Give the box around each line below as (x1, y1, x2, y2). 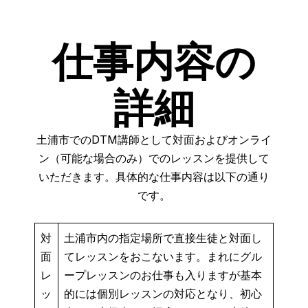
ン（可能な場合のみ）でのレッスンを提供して (38, 151, 269, 165)
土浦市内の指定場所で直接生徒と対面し (64, 230, 263, 245)
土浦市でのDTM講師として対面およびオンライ (36, 132, 272, 146)
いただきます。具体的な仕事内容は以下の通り (38, 169, 269, 184)
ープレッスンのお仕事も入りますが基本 (64, 267, 263, 282)
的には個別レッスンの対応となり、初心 (64, 286, 263, 300)
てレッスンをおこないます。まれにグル (64, 249, 263, 263)
